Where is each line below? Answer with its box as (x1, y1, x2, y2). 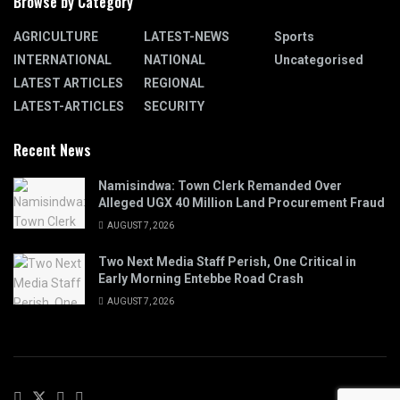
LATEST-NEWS (144, 29, 229, 44)
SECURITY (144, 98, 204, 113)
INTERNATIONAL (13, 52, 112, 67)
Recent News (13, 138, 91, 161)
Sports (274, 29, 314, 44)
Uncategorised (274, 52, 363, 67)
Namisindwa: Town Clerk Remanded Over (98, 178, 342, 193)
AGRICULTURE (13, 29, 98, 44)
